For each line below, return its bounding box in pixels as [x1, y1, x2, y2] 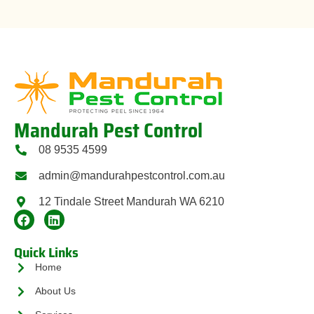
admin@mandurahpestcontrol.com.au [39, 170, 225, 182]
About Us [35, 285, 76, 297]
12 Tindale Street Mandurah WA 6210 [39, 196, 224, 208]
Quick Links [14, 241, 78, 264]
